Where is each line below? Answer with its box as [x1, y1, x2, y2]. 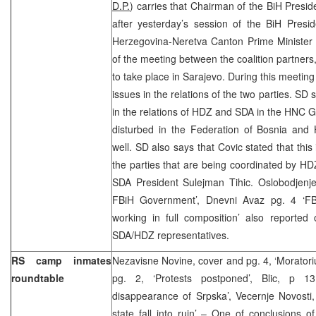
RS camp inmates [11, 253, 111, 267]
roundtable [11, 270, 64, 285]
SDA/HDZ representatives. [112, 227, 229, 242]
